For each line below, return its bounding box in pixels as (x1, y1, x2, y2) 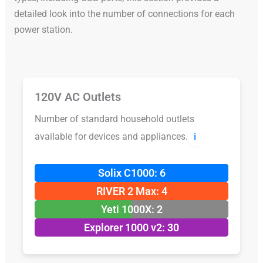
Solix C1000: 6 (97, 167, 166, 180)
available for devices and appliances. (34, 131, 188, 143)
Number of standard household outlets (34, 113, 194, 125)
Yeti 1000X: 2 (100, 203, 163, 216)
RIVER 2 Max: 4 (96, 185, 167, 198)
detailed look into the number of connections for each (14, 8, 235, 19)
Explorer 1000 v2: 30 (84, 221, 179, 234)
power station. (14, 23, 73, 35)
